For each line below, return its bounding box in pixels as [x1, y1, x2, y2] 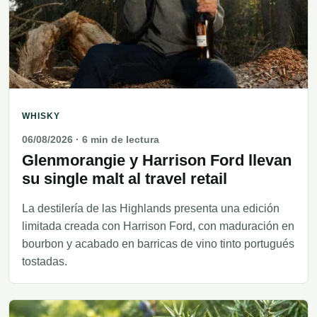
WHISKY [22, 111, 60, 122]
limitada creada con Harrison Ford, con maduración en [22, 220, 294, 233]
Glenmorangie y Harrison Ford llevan [22, 151, 292, 170]
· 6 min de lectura [73, 134, 159, 146]
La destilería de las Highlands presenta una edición [22, 202, 279, 215]
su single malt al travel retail [22, 170, 227, 188]
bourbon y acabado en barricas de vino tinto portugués [22, 238, 294, 250]
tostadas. [22, 255, 67, 268]
